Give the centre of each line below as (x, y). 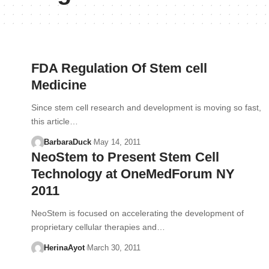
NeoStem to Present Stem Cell (125, 157)
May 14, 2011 (117, 142)
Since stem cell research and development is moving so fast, (146, 107)
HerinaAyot (64, 248)
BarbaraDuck (67, 142)
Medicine (59, 85)
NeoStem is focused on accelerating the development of (138, 213)
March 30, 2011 (113, 248)
